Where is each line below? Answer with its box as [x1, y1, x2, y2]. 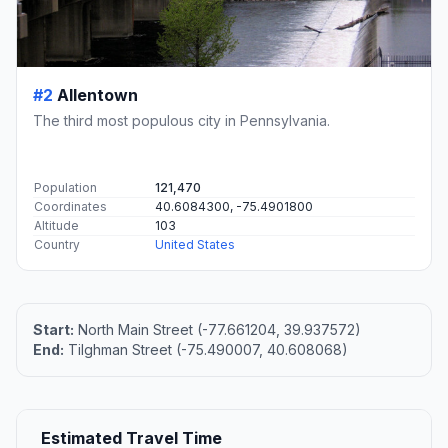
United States [155, 237, 235, 253]
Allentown [57, 85, 138, 106]
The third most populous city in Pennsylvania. [33, 112, 330, 130]
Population [34, 180, 97, 196]
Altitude [34, 218, 79, 234]
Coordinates [34, 199, 107, 215]
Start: [33, 321, 74, 339]
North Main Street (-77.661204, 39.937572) [74, 321, 361, 339]
